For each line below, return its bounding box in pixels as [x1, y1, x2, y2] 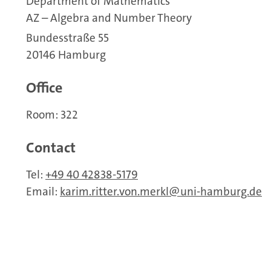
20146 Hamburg [26, 47, 106, 63]
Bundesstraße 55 [26, 30, 109, 46]
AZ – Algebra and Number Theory [26, 10, 192, 26]
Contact [26, 138, 76, 158]
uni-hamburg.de [180, 184, 262, 200]
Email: [26, 184, 60, 200]
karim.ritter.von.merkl [60, 184, 169, 200]
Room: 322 [26, 107, 78, 123]
